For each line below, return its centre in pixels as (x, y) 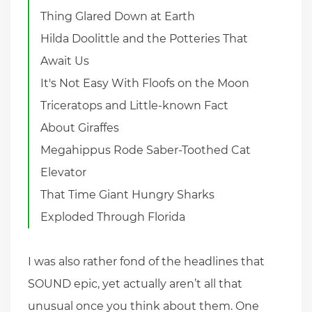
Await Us (65, 61)
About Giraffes (80, 127)
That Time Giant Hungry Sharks (128, 194)
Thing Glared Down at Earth (118, 16)
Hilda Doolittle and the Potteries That (145, 38)
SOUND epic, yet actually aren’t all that (135, 283)
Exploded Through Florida (113, 217)
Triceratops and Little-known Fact (135, 105)
